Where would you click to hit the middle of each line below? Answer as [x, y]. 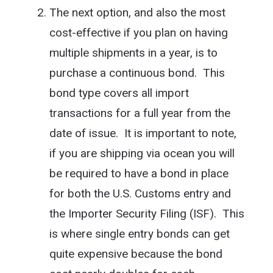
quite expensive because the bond [136, 253]
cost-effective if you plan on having [138, 32]
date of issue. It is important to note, [143, 133]
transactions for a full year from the [140, 113]
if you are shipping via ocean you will [142, 153]
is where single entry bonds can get [139, 233]
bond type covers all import [119, 93]
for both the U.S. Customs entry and [140, 193]
